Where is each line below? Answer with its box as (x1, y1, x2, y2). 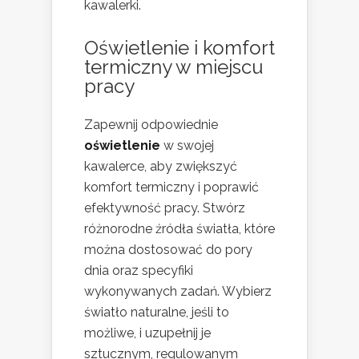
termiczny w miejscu (84, 55, 264, 79)
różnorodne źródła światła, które (84, 221, 275, 237)
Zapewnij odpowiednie (84, 117, 218, 133)
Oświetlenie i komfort (84, 36, 275, 60)
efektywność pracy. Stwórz (84, 200, 245, 216)
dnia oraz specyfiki (84, 263, 193, 279)
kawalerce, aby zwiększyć (84, 159, 237, 175)
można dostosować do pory (84, 242, 252, 258)
